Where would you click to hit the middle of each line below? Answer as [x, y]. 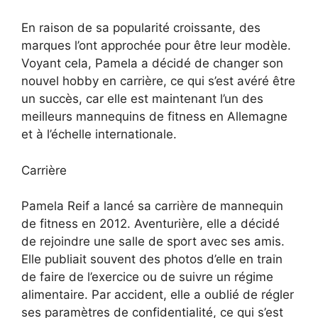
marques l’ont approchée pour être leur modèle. [156, 46]
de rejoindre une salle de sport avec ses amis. [153, 242]
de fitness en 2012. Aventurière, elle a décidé [150, 224]
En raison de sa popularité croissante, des [141, 28]
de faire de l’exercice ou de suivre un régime [147, 277]
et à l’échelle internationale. [99, 135]
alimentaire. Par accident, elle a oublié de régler [158, 295]
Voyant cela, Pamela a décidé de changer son [152, 64]
